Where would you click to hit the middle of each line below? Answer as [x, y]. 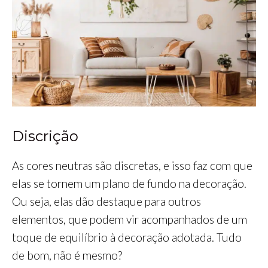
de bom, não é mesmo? [67, 255]
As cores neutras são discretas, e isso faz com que [132, 165]
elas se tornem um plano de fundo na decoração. [129, 183]
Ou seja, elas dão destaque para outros [106, 201]
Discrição [45, 136]
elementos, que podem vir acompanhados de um [130, 219]
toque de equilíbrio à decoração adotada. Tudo [127, 237]
